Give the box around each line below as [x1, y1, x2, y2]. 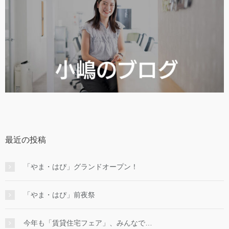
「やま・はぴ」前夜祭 [24, 190, 95, 199]
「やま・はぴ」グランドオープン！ [24, 162, 138, 171]
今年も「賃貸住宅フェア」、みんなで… [24, 218, 152, 227]
